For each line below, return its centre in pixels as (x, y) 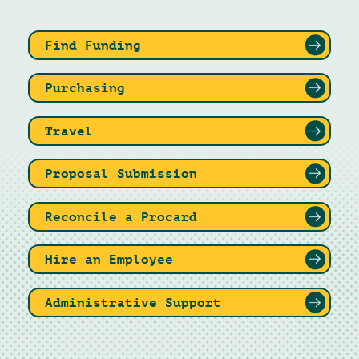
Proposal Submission (121, 174)
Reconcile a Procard (121, 216)
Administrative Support (133, 302)
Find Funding (93, 45)
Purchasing (85, 88)
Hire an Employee (109, 260)
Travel (69, 131)
